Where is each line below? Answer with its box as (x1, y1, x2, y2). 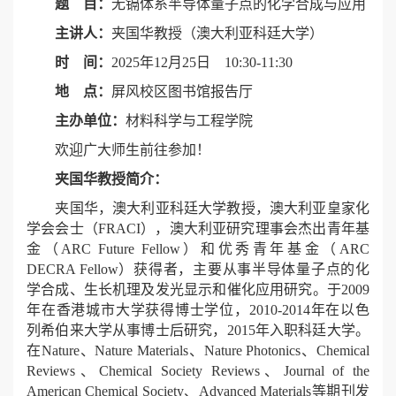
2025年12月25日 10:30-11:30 (111, 55, 293, 71)
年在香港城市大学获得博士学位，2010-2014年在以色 (27, 302, 369, 318)
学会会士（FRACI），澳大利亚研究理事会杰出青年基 (27, 221, 369, 237)
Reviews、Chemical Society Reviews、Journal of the (27, 363, 369, 379)
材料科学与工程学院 (126, 113, 253, 129)
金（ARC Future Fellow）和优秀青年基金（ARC (27, 241, 369, 257)
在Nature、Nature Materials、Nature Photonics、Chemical (27, 343, 369, 359)
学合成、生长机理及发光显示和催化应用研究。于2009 (27, 282, 369, 298)
